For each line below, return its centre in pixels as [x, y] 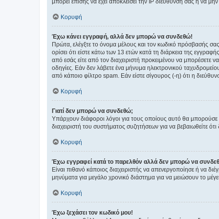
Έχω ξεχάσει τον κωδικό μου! [92, 213]
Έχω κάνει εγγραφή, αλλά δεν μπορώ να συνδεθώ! [122, 37]
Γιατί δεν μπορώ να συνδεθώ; [92, 111]
